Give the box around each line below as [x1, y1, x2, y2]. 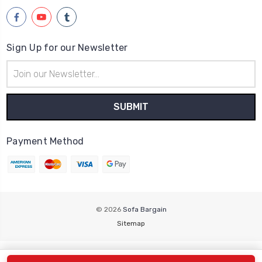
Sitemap [117, 219, 145, 228]
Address [6, 74, 37, 84]
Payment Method [6, 136, 84, 147]
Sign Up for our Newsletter [6, 42, 128, 54]
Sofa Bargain [122, 205, 167, 214]
